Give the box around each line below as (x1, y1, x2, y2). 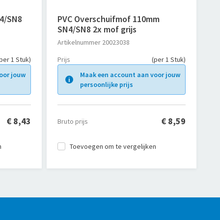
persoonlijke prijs (80, 80, 133, 89)
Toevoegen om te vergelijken (69, 142, 156, 151)
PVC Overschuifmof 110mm (57, 13, 160, 25)
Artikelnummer (57, 38, 101, 47)
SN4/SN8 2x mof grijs (57, 24, 137, 35)
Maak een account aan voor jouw (80, 70, 180, 79)
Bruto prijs (57, 116, 88, 126)
